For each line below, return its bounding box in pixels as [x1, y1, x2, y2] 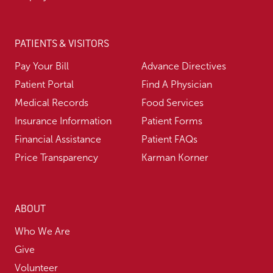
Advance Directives [141, 61, 226, 72]
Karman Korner [141, 152, 208, 163]
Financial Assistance [15, 134, 101, 145]
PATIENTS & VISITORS [15, 38, 109, 50]
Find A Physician [141, 79, 212, 90]
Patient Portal [15, 79, 74, 90]
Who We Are [15, 226, 70, 237]
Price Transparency [15, 152, 98, 163]
